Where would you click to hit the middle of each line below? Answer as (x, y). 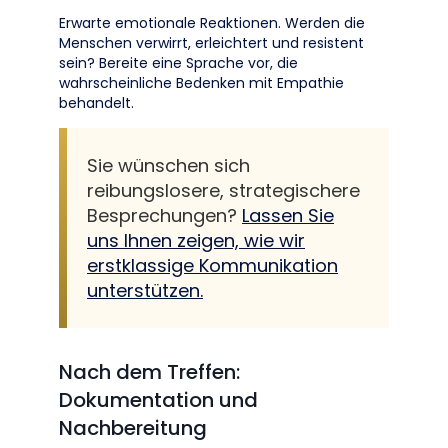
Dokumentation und (158, 400)
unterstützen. (145, 290)
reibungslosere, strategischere (223, 190)
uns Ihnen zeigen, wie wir (196, 240)
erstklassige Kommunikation (212, 265)
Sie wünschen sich (168, 165)
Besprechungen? (164, 215)
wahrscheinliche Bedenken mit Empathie (201, 83)
